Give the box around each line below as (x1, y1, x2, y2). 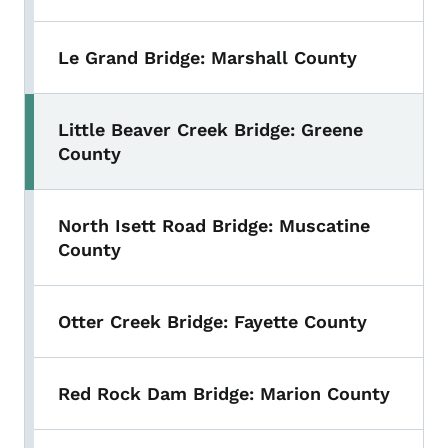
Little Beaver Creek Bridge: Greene (58, 119, 363, 141)
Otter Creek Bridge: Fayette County (58, 311, 367, 333)
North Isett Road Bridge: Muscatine (58, 215, 370, 237)
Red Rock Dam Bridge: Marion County (58, 383, 390, 405)
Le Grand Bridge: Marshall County (58, 47, 357, 69)
